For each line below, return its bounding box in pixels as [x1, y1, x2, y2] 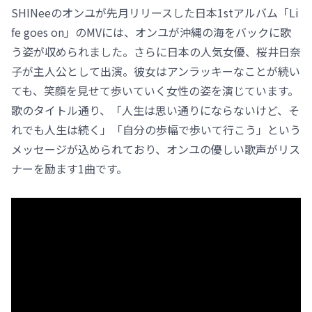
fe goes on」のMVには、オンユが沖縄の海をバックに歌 [11, 24, 291, 41]
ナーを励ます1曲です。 [11, 160, 127, 178]
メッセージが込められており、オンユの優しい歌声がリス [11, 141, 300, 158]
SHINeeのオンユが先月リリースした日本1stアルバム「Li [11, 4, 299, 22]
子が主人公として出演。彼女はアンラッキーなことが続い [11, 63, 300, 80]
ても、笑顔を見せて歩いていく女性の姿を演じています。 [11, 82, 299, 100]
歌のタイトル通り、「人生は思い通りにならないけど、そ [11, 102, 299, 119]
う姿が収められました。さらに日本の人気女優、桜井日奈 [11, 43, 301, 61]
